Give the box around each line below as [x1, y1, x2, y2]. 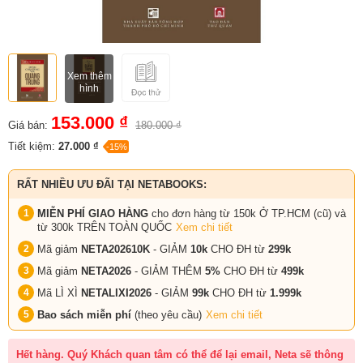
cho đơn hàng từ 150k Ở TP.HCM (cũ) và [148, 207, 346, 220]
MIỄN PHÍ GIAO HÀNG [37, 207, 148, 220]
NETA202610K [81, 242, 153, 255]
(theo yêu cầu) [135, 308, 202, 321]
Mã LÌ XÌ [37, 286, 81, 299]
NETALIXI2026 [81, 286, 152, 299]
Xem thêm [66, 70, 112, 83]
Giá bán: [8, 118, 48, 131]
